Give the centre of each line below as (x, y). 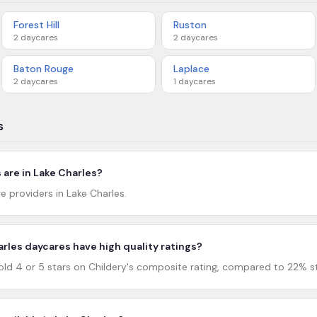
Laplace (191, 69)
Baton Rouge (44, 69)
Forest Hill (36, 25)
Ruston (190, 25)
